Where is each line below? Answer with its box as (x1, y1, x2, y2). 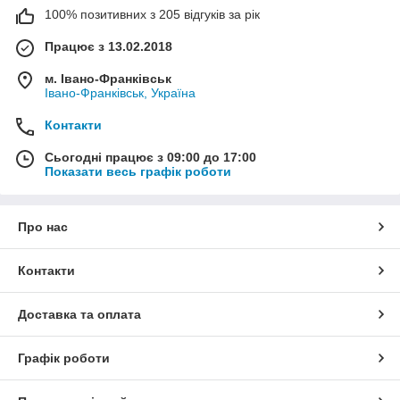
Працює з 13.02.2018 (45, 38, 172, 54)
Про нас (18, 219, 68, 234)
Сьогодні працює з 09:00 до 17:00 (45, 149, 256, 164)
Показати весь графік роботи (45, 163, 231, 179)
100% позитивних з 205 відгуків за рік (45, 6, 260, 21)
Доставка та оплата (18, 306, 141, 321)
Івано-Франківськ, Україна (45, 85, 196, 100)
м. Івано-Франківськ (45, 71, 171, 86)
